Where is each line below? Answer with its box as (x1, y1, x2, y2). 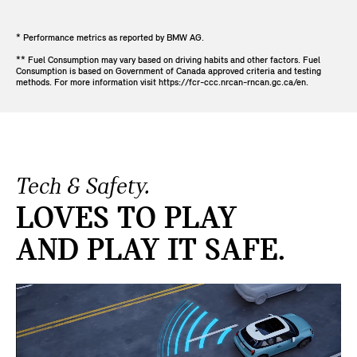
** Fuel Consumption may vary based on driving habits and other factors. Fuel (16, 56, 320, 66)
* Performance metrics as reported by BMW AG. (16, 33, 204, 44)
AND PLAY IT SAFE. (16, 236, 285, 269)
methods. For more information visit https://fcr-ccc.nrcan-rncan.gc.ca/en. (16, 78, 308, 88)
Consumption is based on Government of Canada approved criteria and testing (16, 67, 321, 77)
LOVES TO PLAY (16, 204, 237, 237)
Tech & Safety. (16, 175, 150, 201)
